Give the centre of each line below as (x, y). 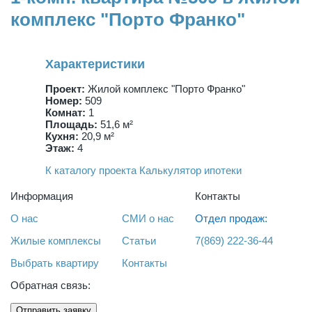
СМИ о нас (148, 218)
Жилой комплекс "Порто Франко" (165, 89)
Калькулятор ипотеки (190, 170)
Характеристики (95, 64)
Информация (42, 196)
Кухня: (62, 136)
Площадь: (71, 124)
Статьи (139, 241)
